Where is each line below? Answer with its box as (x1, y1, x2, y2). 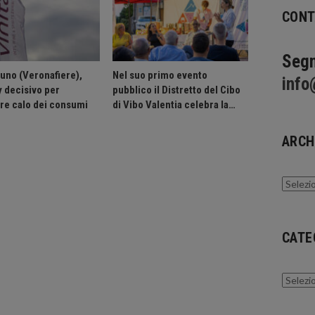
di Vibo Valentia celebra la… (112, 98, 236, 112)
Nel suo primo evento (112, 69, 207, 82)
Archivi (281, 177, 311, 190)
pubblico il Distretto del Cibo (112, 84, 240, 97)
